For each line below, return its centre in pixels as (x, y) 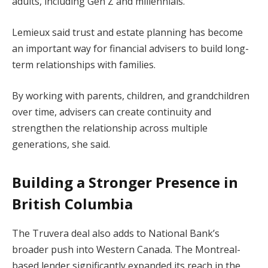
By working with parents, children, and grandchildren (131, 95)
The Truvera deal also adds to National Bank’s (116, 234)
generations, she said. (61, 144)
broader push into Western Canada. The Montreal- (126, 250)
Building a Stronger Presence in (125, 182)
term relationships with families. (84, 65)
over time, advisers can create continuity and (112, 112)
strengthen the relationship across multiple (110, 128)
